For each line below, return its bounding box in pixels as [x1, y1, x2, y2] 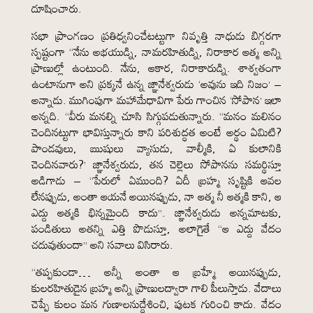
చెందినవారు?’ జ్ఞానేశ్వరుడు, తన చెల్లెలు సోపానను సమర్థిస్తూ [31, 153, 282, 175]
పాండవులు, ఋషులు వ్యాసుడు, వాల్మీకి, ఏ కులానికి [31, 137, 282, 159]
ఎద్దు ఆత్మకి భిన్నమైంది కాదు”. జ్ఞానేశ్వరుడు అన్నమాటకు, [31, 201, 282, 224]
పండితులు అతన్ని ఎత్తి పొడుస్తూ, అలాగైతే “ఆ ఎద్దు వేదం [31, 217, 282, 240]
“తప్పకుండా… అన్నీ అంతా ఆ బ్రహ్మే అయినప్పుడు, [31, 261, 282, 283]
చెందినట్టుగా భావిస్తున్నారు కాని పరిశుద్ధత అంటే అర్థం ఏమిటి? [31, 121, 282, 143]
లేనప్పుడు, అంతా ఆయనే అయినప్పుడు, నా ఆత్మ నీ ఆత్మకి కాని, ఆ [31, 185, 282, 208]
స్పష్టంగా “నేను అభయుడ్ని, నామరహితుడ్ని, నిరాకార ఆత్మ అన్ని [31, 41, 282, 63]
